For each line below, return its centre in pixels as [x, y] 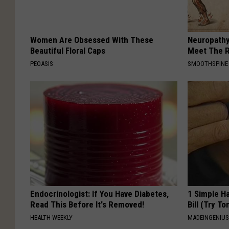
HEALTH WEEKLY [51, 217]
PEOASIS [42, 63]
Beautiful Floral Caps [68, 50]
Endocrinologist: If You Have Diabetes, [99, 193]
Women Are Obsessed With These [92, 40]
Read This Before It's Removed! [87, 204]
